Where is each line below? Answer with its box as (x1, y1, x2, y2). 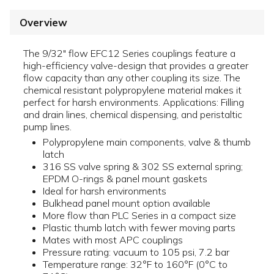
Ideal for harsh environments (43, 185, 166, 198)
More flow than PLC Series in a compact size (43, 209, 236, 222)
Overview (20, 16, 67, 29)
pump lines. (23, 120, 72, 133)
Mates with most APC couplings (43, 234, 183, 246)
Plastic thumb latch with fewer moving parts (43, 221, 235, 234)
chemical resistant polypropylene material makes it (23, 84, 242, 97)
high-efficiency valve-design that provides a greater (23, 59, 248, 72)
